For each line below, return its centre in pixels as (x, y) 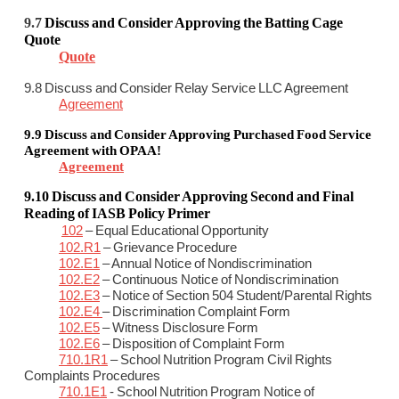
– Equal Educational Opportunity (176, 231)
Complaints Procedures (92, 376)
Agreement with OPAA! (93, 151)
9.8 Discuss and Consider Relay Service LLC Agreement (186, 88)
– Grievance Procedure (169, 248)
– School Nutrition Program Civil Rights (220, 360)
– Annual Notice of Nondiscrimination (206, 264)
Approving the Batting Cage (259, 23)
